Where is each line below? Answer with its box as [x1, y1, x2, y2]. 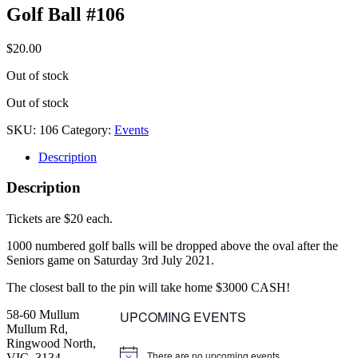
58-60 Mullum [6, 308, 79, 322]
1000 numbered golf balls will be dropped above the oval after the [6, 239, 338, 253]
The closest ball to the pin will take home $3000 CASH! [6, 280, 290, 295]
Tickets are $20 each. [6, 212, 113, 226]
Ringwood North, [6, 336, 96, 351]
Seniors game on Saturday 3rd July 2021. [6, 253, 214, 268]
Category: [62, 122, 114, 137]
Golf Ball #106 [6, 3, 125, 25]
